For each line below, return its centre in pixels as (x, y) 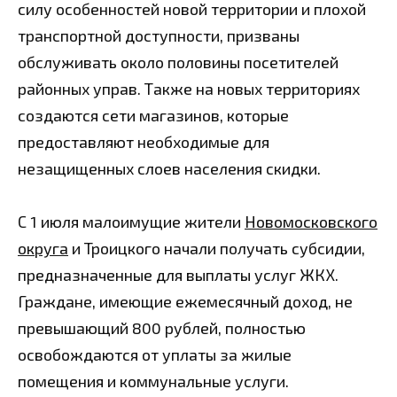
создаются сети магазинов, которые (153, 115)
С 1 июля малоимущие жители (131, 222)
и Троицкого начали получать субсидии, (217, 249)
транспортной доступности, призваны (159, 35)
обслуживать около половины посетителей (178, 62)
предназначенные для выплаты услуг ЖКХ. (178, 275)
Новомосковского (311, 222)
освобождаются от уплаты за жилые (155, 355)
